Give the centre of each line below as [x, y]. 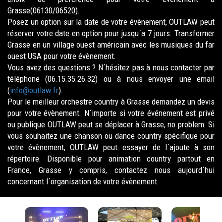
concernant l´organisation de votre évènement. [83, 181]
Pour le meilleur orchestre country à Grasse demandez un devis [111, 102]
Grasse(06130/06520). [44, 10]
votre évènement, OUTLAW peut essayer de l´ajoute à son [111, 147]
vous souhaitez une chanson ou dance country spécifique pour [111, 136]
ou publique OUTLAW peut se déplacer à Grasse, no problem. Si [111, 124]
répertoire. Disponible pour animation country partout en [111, 159]
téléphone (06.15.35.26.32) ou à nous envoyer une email [111, 79]
